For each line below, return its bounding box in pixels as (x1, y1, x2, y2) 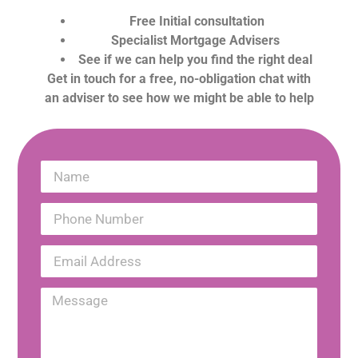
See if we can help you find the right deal (78, 51, 312, 67)
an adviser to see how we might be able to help (44, 89, 314, 105)
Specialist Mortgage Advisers (110, 32, 280, 48)
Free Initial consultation (125, 13, 265, 29)
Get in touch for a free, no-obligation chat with (47, 70, 311, 86)
